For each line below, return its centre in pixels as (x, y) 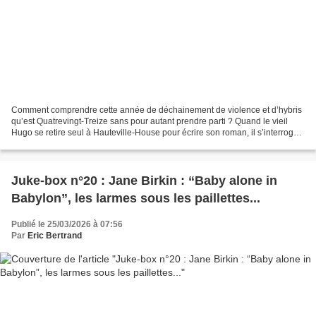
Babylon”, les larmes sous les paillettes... (136, 198)
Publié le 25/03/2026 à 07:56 (67, 224)
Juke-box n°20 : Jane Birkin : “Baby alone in (144, 180)
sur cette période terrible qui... (68, 144)
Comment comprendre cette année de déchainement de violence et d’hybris (157, 110)
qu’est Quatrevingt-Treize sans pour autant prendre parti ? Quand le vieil (150, 121)
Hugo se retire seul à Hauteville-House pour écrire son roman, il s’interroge (155, 132)
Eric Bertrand (55, 235)
